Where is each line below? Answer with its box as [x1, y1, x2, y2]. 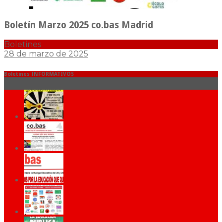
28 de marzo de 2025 [4, 49, 88, 58]
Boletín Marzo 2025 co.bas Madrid [4, 20, 153, 31]
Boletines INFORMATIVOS [4, 70, 74, 77]
